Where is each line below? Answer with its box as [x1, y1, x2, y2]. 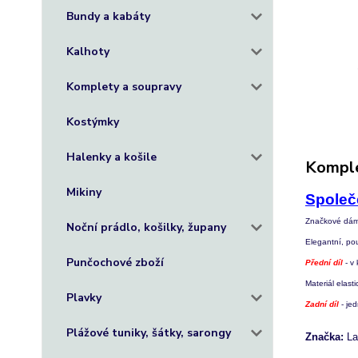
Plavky [66, 290, 101, 305]
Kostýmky [66, 114, 119, 129]
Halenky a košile [66, 149, 157, 165]
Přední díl [304, 258, 343, 267]
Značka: [304, 331, 344, 343]
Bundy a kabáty [66, 9, 150, 24]
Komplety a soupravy [66, 79, 181, 94]
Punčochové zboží [66, 255, 164, 270]
